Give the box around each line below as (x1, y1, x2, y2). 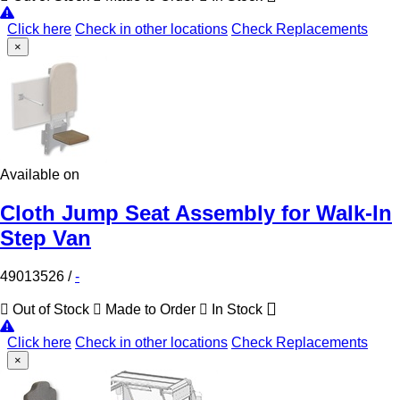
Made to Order (102, 301, 199, 317)
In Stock (208, 301, 266, 317)
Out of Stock (9, 301, 93, 317)
